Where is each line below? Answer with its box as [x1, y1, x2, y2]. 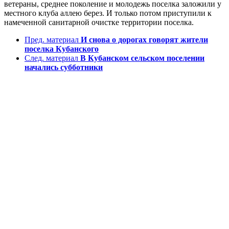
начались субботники [25, 63, 103, 72]
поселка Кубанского [25, 44, 99, 54]
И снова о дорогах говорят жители [81, 35, 208, 44]
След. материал [25, 54, 78, 63]
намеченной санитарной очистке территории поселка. [4, 18, 194, 27]
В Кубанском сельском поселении [80, 54, 204, 63]
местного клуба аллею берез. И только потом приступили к [4, 9, 212, 18]
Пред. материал [25, 35, 79, 44]
